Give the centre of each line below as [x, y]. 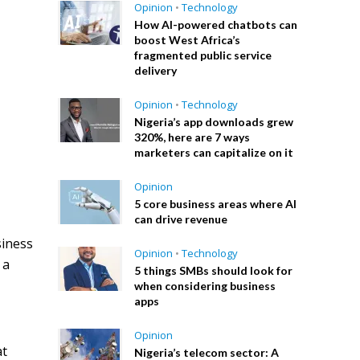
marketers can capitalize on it [214, 152]
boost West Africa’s [188, 40]
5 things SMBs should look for [214, 270]
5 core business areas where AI [216, 204]
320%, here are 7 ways [192, 137]
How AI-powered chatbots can [216, 25]
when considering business [205, 286]
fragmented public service [203, 55]
